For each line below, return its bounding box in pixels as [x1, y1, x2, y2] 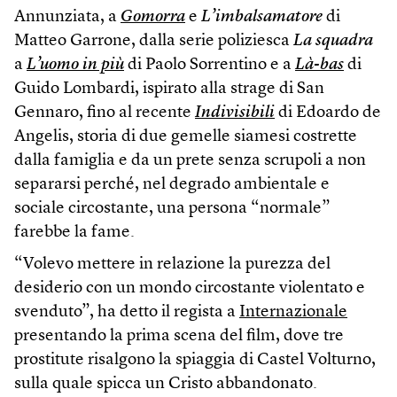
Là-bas [295, 57, 344, 74]
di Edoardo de [275, 105, 381, 122]
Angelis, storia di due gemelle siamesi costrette [14, 128, 357, 146]
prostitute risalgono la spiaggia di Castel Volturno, [14, 352, 376, 370]
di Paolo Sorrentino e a [124, 57, 295, 74]
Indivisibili [195, 105, 275, 122]
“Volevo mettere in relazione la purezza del [14, 256, 331, 274]
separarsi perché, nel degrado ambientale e [14, 176, 330, 194]
